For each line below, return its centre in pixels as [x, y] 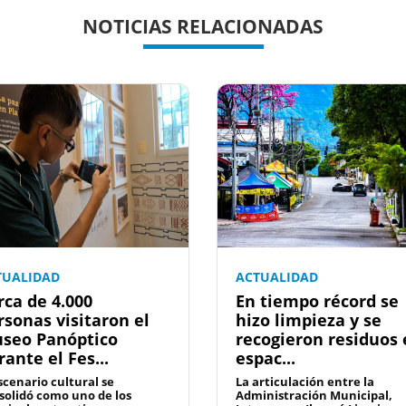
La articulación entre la [305, 382]
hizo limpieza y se [309, 320]
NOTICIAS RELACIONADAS [203, 26]
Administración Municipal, [314, 396]
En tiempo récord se [317, 301]
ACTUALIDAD [277, 277]
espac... [266, 358]
